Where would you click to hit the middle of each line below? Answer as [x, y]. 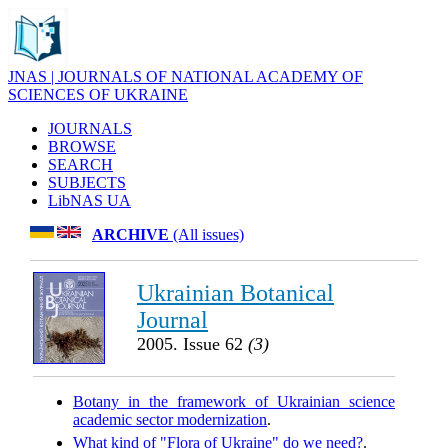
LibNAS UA [89, 200]
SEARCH [80, 164]
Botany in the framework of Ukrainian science [234, 401]
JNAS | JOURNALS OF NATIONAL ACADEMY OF [185, 76]
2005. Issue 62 [192, 344]
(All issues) [206, 234]
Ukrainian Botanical [235, 293]
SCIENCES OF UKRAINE [98, 94]
